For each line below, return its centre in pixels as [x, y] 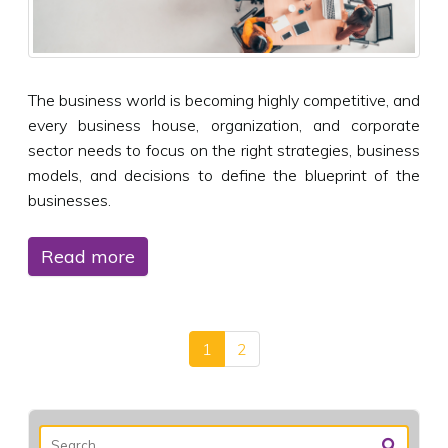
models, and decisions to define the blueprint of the [224, 174]
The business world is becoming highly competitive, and [224, 99]
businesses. [69, 199]
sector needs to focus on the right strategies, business [224, 149]
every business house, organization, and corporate [224, 124]
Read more [88, 256]
